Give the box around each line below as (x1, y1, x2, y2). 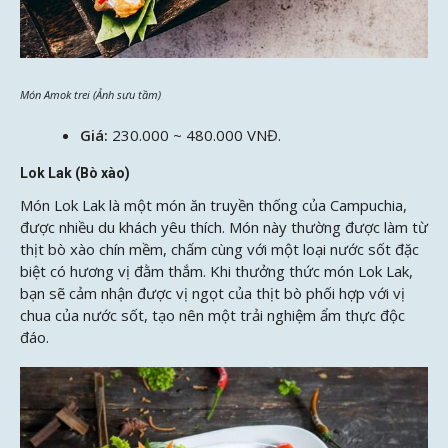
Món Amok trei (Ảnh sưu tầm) (20, 87, 161, 103)
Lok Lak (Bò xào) (20, 164, 130, 181)
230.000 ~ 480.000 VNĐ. (112, 124, 281, 145)
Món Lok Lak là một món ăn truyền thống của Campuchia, (20, 194, 407, 215)
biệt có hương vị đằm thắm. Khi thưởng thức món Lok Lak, (20, 260, 413, 281)
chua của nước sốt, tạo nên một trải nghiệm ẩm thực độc (20, 304, 405, 325)
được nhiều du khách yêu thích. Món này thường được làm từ (20, 216, 428, 237)
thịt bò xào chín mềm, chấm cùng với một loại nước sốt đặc (20, 238, 419, 259)
